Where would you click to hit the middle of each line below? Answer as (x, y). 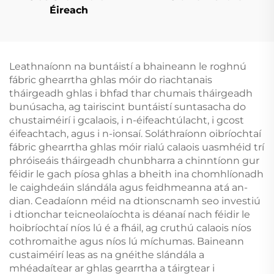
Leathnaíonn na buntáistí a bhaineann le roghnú (128, 66)
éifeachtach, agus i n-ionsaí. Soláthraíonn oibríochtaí (135, 133)
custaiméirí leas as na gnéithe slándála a (107, 254)
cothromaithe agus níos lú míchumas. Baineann (127, 241)
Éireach (68, 10)
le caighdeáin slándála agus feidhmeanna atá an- (128, 187)
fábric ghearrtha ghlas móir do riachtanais (111, 80)
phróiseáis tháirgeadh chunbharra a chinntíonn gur (134, 160)
